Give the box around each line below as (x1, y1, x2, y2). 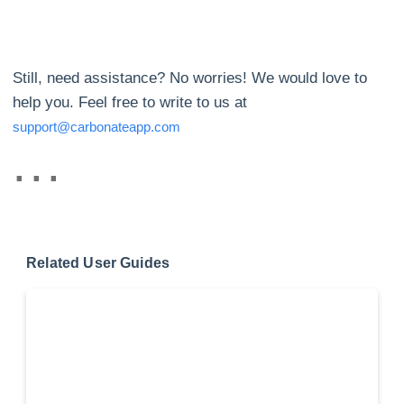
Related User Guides (26, 255, 170, 271)
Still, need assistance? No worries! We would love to (13, 69, 368, 87)
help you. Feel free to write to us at (13, 94, 248, 112)
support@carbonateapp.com (13, 119, 181, 135)
